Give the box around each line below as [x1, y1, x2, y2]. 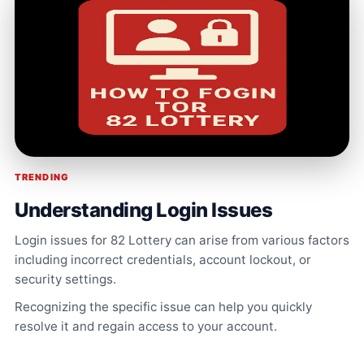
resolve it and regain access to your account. [15, 318, 277, 335]
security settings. [15, 271, 116, 288]
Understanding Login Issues [15, 198, 273, 223]
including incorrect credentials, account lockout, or [15, 252, 311, 268]
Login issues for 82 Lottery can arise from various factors [15, 232, 349, 249]
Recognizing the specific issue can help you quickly [15, 299, 312, 315]
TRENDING [15, 171, 69, 184]
